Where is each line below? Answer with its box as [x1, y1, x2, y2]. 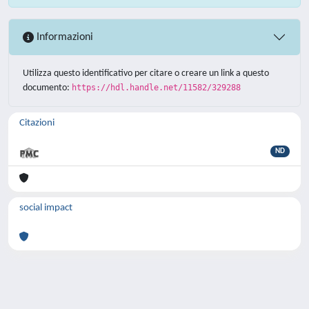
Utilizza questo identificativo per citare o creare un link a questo [23, 68, 269, 79]
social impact [19, 203, 72, 213]
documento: [23, 83, 72, 93]
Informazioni [34, 31, 93, 43]
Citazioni [19, 118, 54, 128]
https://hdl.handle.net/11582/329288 [72, 83, 241, 92]
